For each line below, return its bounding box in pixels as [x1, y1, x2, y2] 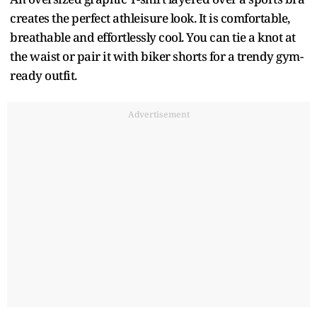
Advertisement [127, 108, 190, 121]
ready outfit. [10, 67, 77, 84]
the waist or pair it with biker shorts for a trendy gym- [10, 48, 303, 65]
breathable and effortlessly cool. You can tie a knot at [10, 29, 296, 46]
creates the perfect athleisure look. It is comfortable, [10, 10, 290, 27]
